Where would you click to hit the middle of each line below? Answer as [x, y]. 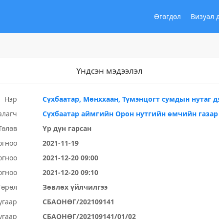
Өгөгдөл [167, 16]
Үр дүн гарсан [67, 128]
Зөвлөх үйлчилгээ [75, 187]
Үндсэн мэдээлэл [109, 71]
